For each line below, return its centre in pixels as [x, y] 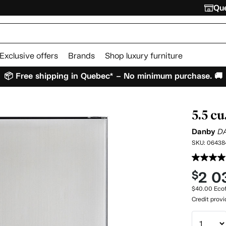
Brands [81, 56]
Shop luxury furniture [144, 56]
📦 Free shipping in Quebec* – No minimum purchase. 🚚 [113, 76]
